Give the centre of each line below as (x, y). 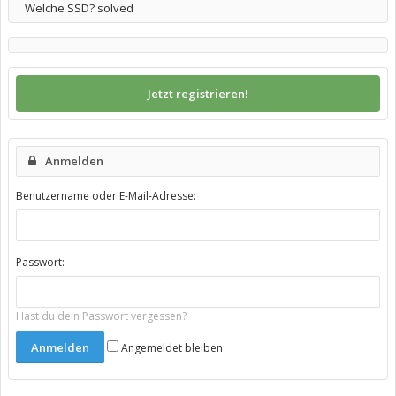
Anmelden (74, 161)
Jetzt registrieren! (198, 94)
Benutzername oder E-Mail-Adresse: (106, 196)
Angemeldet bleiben (171, 348)
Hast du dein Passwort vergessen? (101, 316)
